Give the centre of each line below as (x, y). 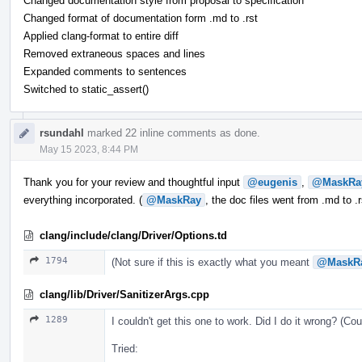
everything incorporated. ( (83, 200)
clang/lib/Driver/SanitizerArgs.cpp (124, 294)
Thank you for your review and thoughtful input (133, 182)
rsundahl (62, 133)
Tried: (125, 348)
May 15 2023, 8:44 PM (89, 149)
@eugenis (272, 182)
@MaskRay (174, 200)
